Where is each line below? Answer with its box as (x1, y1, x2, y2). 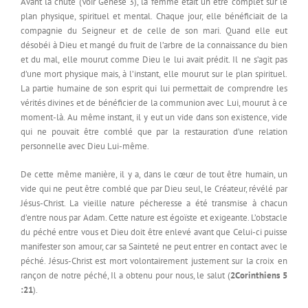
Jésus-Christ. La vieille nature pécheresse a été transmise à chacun (21, 197, 287, 210)
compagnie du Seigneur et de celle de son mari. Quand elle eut (21, 25, 287, 37)
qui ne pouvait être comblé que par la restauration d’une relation (21, 126, 287, 138)
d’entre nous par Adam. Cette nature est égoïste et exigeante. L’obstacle (21, 212, 287, 224)
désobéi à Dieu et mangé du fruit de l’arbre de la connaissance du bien (21, 39, 287, 52)
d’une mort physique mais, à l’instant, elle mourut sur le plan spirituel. (21, 68, 287, 80)
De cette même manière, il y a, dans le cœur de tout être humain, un (21, 168, 287, 181)
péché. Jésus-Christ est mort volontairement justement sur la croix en (21, 255, 287, 267)
